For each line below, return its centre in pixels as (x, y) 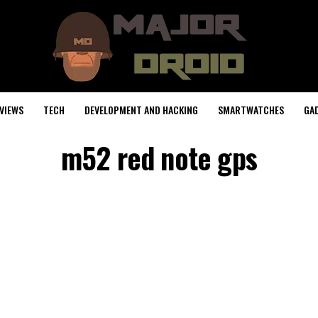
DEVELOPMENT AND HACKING (141, 110)
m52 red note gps (159, 158)
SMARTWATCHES (251, 110)
